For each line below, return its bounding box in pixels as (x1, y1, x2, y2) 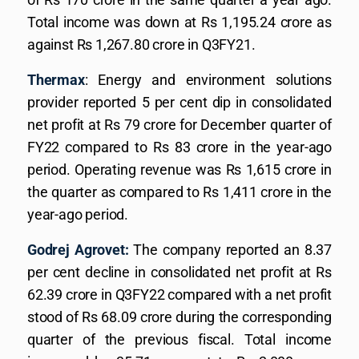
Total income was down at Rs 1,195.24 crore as (27, 14, 332, 30)
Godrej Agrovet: (27, 241, 129, 258)
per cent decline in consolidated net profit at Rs (27, 264, 332, 280)
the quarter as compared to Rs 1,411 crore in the (27, 184, 332, 200)
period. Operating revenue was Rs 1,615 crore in (27, 161, 332, 178)
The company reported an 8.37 (128, 241, 332, 258)
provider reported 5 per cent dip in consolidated (27, 94, 332, 111)
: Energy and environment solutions (84, 71, 332, 88)
